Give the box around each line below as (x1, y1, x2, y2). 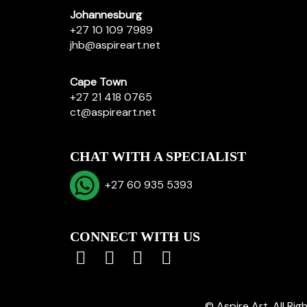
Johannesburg (70, 8, 142, 22)
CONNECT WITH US (70, 229, 200, 244)
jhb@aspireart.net (70, 38, 160, 52)
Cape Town (70, 75, 127, 89)
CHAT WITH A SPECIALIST (70, 149, 246, 164)
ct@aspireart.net (70, 105, 156, 119)
